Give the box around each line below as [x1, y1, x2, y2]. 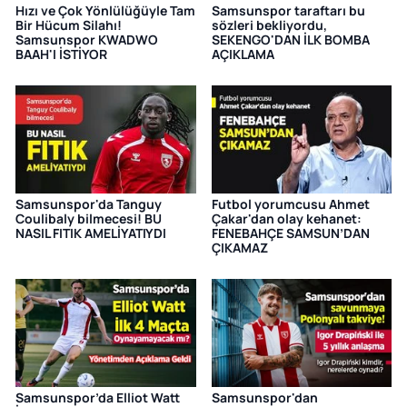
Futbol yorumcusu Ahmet [211, 195, 370, 213]
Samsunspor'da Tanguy [15, 195, 162, 213]
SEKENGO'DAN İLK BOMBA [211, 31, 370, 49]
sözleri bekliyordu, [211, 16, 327, 35]
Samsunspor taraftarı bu [211, 2, 365, 20]
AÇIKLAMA [211, 45, 274, 64]
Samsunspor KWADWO [15, 31, 158, 49]
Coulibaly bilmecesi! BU [15, 210, 162, 228]
